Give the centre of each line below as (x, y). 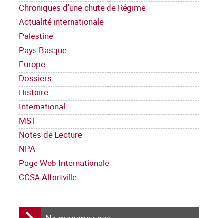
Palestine (36, 36)
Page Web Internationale (64, 163)
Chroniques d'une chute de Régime (82, 7)
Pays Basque (43, 50)
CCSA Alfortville (48, 177)
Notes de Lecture (51, 134)
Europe (32, 64)
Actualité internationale (61, 21)
